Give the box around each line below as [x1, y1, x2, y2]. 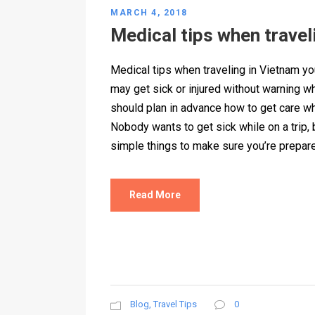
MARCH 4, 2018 [110, 8, 188, 18]
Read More [129, 189, 181, 201]
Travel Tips [153, 299, 197, 310]
